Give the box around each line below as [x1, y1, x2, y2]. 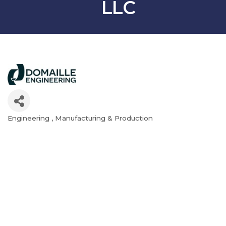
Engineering [8, 114, 51, 123]
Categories [7, 119, 76, 134]
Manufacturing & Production [55, 114, 153, 123]
